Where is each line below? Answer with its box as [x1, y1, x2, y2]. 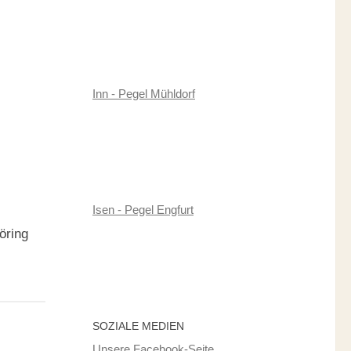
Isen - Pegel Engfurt [92, 202, 194, 216]
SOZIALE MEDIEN [92, 319, 184, 332]
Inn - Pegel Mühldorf [92, 86, 195, 100]
